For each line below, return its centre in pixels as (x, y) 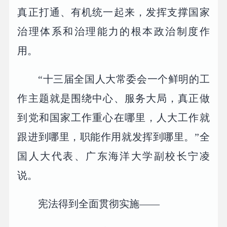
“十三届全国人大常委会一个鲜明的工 (124, 79)
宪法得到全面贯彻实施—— (99, 203)
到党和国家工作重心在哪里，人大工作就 (113, 117)
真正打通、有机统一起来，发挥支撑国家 (113, 12)
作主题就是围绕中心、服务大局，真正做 (113, 98)
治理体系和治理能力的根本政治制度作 (113, 31)
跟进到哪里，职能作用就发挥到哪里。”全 (113, 137)
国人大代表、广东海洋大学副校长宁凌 (113, 156)
